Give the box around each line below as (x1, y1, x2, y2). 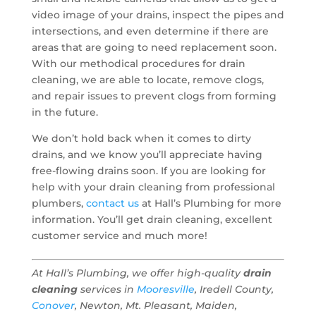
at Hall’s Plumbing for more (138, 197, 281, 209)
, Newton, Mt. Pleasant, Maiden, (74, 299, 237, 312)
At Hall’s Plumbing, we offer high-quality (31, 267, 243, 279)
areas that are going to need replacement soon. (31, 41, 276, 54)
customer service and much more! (31, 229, 207, 242)
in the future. (31, 106, 98, 119)
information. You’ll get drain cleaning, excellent (31, 213, 272, 226)
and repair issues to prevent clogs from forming (31, 90, 276, 102)
